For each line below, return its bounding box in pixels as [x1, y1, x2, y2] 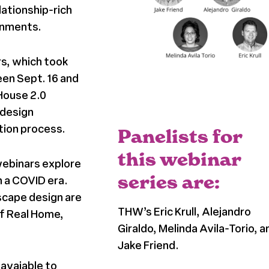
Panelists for [118, 125, 243, 148]
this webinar [118, 148, 241, 171]
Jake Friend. [118, 238, 180, 253]
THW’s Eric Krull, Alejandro [118, 204, 252, 219]
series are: [118, 171, 220, 194]
